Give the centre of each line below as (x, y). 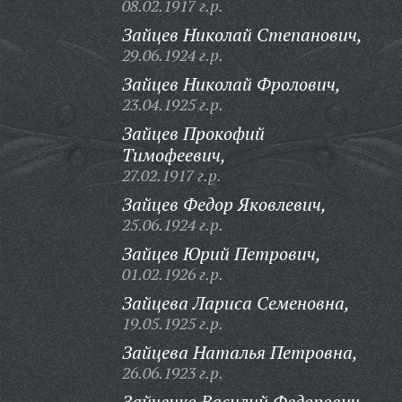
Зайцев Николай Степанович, (242, 35)
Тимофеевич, (174, 155)
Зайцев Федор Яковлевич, (224, 204)
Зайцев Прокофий (193, 133)
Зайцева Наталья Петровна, (240, 352)
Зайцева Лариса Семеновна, (236, 303)
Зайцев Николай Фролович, (231, 84)
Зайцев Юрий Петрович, (221, 253)
